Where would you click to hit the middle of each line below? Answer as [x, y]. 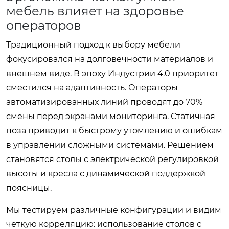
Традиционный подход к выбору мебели [93, 44]
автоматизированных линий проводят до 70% [104, 102]
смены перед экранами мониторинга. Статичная [111, 116]
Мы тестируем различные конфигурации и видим [114, 210]
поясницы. [29, 188]
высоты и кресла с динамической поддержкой [106, 173]
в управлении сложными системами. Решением [110, 145]
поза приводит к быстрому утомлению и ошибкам [114, 130]
